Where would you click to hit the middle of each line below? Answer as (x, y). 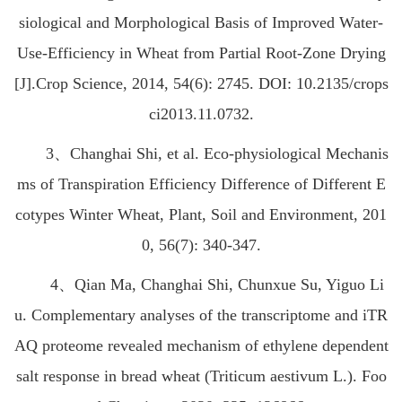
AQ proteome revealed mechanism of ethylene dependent (201, 346)
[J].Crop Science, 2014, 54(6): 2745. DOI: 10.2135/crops (201, 84)
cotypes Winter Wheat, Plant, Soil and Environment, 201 (201, 215)
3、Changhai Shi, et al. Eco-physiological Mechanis (201, 154)
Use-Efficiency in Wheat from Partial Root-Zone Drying (201, 53)
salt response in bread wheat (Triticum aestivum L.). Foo (201, 376)
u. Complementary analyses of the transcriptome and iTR (201, 315)
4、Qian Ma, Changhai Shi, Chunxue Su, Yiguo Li (201, 285)
